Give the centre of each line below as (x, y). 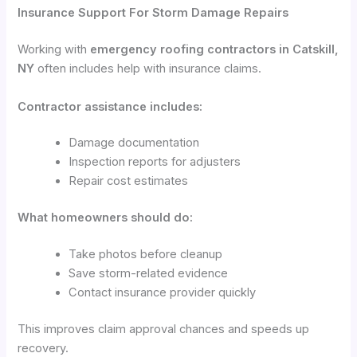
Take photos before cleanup (146, 255)
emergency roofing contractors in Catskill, (215, 50)
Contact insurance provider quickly (163, 293)
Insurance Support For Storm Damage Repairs (153, 13)
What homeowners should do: (106, 218)
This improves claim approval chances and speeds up (164, 330)
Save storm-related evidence (149, 274)
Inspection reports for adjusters (155, 162)
